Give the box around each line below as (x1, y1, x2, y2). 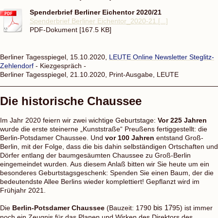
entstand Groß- (154, 133, 203, 142)
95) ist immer (172, 203, 213, 212)
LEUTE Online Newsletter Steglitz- (109, 53, 214, 61)
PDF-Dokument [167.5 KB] (30, 25, 111, 34)
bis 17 (153, 203, 172, 212)
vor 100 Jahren (105, 133, 154, 142)
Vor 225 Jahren (158, 116, 207, 124)
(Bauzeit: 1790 (105, 203, 153, 212)
